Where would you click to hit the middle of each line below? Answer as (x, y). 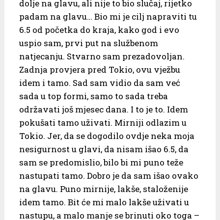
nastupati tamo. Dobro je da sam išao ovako (109, 176)
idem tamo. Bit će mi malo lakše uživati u (104, 202)
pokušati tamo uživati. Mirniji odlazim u (103, 123)
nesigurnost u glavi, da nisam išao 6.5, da (104, 149)
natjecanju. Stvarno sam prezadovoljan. (102, 56)
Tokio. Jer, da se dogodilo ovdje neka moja (107, 136)
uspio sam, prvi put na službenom (88, 43)
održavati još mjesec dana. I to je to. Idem (103, 110)
